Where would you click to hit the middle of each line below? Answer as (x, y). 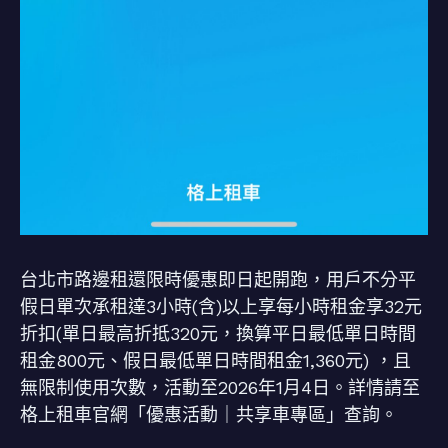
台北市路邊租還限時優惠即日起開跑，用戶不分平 (218, 280)
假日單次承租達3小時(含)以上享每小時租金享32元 (221, 307)
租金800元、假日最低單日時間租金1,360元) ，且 (215, 361)
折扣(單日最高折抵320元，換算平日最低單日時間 (218, 334)
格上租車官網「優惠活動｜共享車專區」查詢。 (209, 415)
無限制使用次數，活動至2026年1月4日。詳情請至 (220, 388)
